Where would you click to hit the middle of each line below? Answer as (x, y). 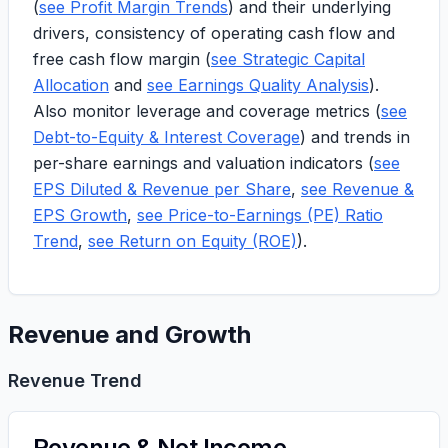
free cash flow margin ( (122, 59)
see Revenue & (357, 189)
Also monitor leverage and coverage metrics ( (207, 111)
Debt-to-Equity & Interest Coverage (166, 137)
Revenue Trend (75, 380)
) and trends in (355, 137)
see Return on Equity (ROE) (192, 241)
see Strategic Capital (288, 59)
